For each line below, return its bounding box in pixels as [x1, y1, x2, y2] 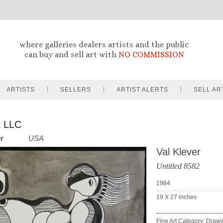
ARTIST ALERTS [116, 86, 168, 93]
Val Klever [156, 146, 201, 157]
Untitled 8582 [156, 162, 200, 170]
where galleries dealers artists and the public [19, 40, 189, 49]
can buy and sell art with [24, 50, 118, 59]
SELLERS [60, 86, 91, 93]
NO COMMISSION [118, 50, 184, 59]
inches [179, 194, 197, 201]
